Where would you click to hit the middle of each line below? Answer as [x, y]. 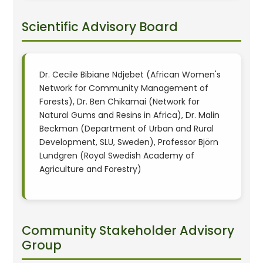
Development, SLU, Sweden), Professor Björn [129, 142]
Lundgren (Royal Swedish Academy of [117, 155]
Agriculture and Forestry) [91, 169]
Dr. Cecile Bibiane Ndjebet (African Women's [130, 74]
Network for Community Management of [124, 88]
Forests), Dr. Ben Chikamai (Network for [120, 101]
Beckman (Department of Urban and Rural [127, 128]
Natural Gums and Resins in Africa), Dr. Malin [130, 115]
